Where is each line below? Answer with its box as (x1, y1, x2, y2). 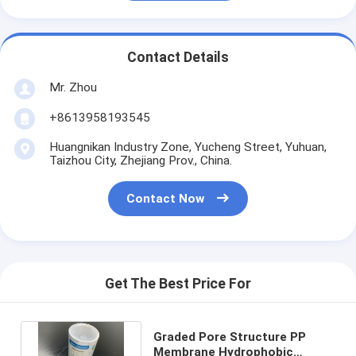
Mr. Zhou (48, 79, 97, 95)
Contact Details (127, 49, 229, 66)
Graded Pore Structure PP (153, 329, 307, 344)
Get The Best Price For (105, 276, 251, 292)
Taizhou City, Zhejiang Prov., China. (48, 153, 232, 168)
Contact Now (126, 192, 205, 207)
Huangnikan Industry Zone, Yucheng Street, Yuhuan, (48, 139, 327, 154)
